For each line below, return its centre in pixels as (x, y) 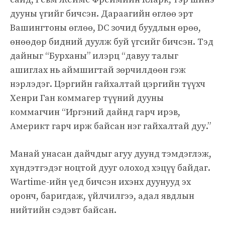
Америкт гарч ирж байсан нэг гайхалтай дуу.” (110, 126)
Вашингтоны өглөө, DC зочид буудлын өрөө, (105, 28)
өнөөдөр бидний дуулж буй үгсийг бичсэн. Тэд (112, 42)
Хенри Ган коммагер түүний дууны (87, 98)
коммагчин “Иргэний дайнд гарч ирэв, (95, 112)
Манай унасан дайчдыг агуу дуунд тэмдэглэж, (111, 154)
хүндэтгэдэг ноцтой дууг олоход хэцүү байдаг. (110, 168)
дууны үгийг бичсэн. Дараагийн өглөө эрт (102, 14)
